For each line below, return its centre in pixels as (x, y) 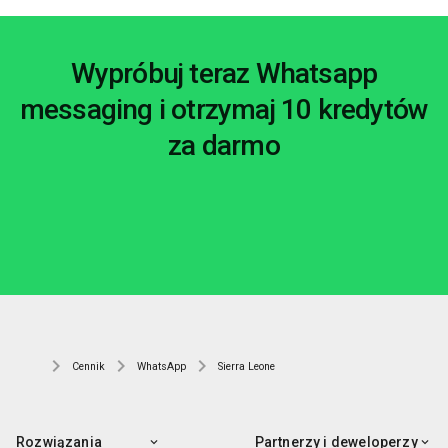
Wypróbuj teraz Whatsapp (224, 74)
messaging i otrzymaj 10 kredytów (224, 110)
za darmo (224, 146)
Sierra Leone (246, 367)
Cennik (88, 367)
